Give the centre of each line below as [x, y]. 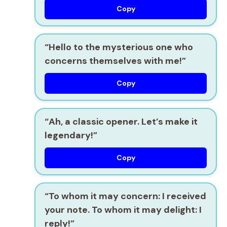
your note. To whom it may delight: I [123, 210]
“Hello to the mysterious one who [119, 47]
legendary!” [71, 136]
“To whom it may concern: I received [125, 196]
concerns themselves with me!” [115, 61]
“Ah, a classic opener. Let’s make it [121, 122]
